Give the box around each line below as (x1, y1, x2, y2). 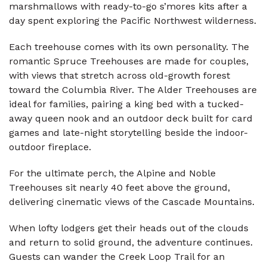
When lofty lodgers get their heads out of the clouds (9, 222, 249, 234)
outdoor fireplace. (9, 141, 91, 153)
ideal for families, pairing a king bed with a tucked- (9, 98, 244, 110)
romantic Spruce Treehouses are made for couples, (9, 55, 249, 67)
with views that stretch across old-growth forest (9, 70, 230, 82)
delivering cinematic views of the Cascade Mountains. (9, 196, 254, 208)
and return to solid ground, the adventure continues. (9, 237, 253, 249)
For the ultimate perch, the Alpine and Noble (9, 167, 216, 179)
